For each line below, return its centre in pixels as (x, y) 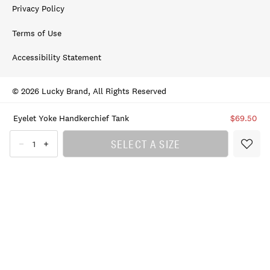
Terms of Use (37, 33)
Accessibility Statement (57, 57)
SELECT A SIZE (146, 144)
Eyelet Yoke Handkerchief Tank (71, 118)
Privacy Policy (38, 9)
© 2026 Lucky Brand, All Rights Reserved (89, 91)
